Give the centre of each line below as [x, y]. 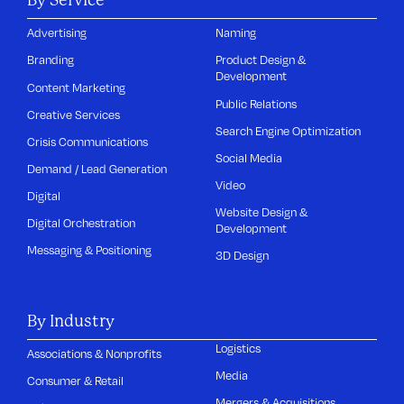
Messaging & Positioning [90, 250]
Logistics [239, 348]
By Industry [71, 320]
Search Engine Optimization [289, 130]
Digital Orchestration [82, 223]
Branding [51, 60]
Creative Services [74, 114]
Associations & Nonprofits [95, 353]
